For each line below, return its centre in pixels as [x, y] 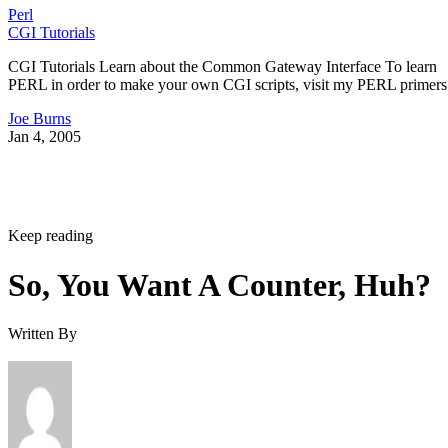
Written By [42, 334]
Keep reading [50, 236]
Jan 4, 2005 [44, 137]
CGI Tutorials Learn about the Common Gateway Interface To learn [222, 67]
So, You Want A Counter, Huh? [219, 284]
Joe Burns [39, 119]
